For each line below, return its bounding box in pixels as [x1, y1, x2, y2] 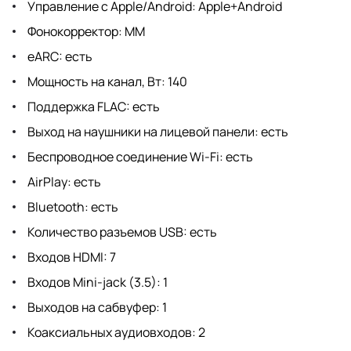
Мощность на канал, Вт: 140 [25, 72, 187, 90]
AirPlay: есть [25, 172, 101, 190]
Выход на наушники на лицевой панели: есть [25, 122, 288, 140]
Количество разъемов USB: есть [25, 223, 217, 241]
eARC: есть [25, 47, 92, 65]
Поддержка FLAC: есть [25, 97, 160, 115]
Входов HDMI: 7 [25, 248, 116, 266]
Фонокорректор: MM [25, 22, 145, 40]
